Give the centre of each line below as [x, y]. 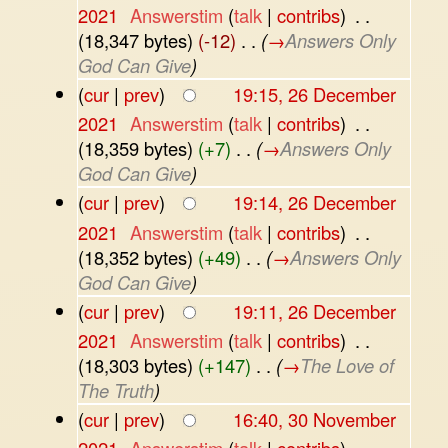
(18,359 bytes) [135, 148]
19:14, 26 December [314, 202]
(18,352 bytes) [135, 256]
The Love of [346, 364]
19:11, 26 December [314, 310]
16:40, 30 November [314, 419]
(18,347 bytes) [135, 39]
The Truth [115, 389]
